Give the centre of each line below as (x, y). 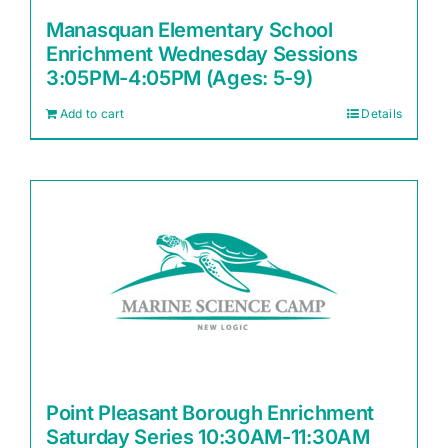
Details (381, 113)
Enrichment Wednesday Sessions (202, 54)
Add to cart (92, 113)
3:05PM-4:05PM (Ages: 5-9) (179, 78)
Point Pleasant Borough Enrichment (210, 413)
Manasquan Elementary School (189, 30)
